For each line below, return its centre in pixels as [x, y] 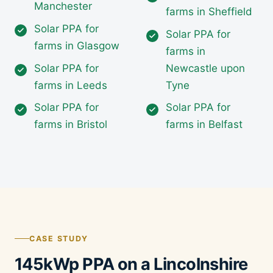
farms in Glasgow [77, 45]
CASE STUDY [59, 239]
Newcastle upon [205, 68]
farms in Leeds [71, 85]
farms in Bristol [71, 125]
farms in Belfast [204, 125]
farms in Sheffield [209, 11]
